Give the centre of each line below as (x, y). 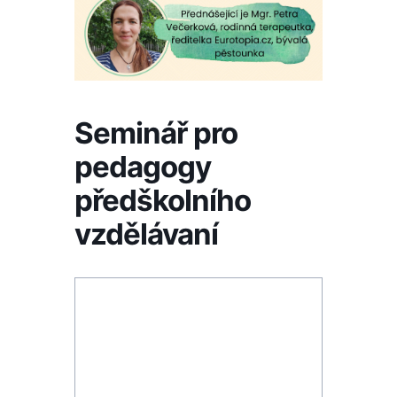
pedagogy (143, 167)
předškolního (163, 201)
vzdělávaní (146, 234)
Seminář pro (156, 133)
